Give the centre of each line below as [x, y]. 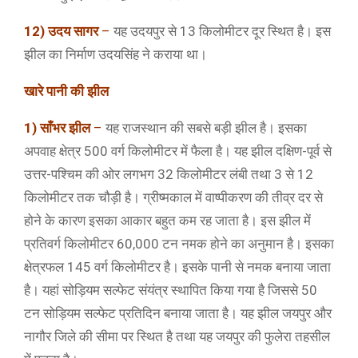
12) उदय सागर [61, 31]
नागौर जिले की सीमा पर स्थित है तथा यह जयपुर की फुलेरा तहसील [177, 336]
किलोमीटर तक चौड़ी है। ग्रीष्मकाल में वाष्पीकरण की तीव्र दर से [173, 197]
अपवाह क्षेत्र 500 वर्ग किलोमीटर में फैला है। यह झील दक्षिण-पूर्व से [178, 151]
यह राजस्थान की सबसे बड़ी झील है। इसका [205, 128]
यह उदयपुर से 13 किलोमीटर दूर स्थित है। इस [221, 31]
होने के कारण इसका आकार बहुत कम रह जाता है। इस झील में [167, 221]
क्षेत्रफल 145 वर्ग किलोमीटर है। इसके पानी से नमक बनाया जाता [177, 267]
